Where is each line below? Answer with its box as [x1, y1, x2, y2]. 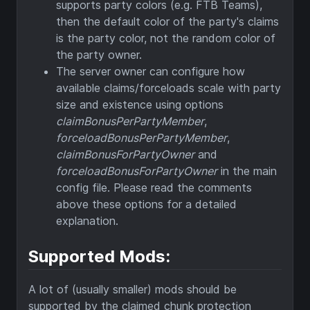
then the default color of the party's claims [56, 15, 279, 29]
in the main [217, 164, 277, 179]
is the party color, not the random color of [56, 31, 275, 46]
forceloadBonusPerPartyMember [56, 131, 227, 145]
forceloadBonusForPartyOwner [56, 164, 217, 179]
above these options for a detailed [56, 197, 237, 212]
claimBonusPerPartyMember [56, 114, 204, 129]
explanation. [56, 214, 118, 228]
